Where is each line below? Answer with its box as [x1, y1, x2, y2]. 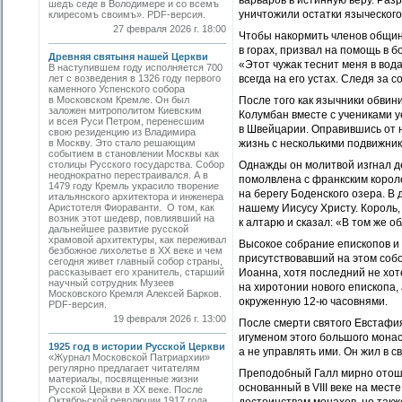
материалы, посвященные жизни [48, 373, 198, 384]
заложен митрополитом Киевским [48, 105, 202, 116]
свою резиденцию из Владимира [48, 127, 196, 137]
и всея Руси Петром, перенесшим [48, 116, 205, 127]
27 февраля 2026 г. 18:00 [113, 23, 226, 34]
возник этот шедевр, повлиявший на [48, 213, 214, 223]
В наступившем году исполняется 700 [48, 62, 223, 73]
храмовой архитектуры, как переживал [48, 234, 226, 245]
